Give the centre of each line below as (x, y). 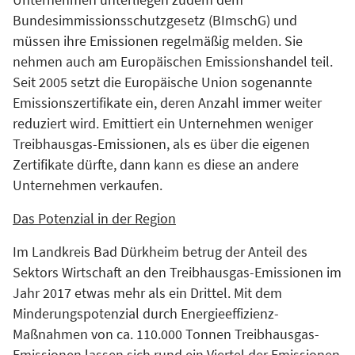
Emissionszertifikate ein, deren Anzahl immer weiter (167, 103)
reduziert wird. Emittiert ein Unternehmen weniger (163, 123)
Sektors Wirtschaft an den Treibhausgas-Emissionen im (177, 272)
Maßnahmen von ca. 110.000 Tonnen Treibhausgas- (166, 334)
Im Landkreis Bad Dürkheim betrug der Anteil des (160, 252)
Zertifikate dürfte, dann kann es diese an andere (156, 164)
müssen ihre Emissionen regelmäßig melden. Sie (158, 41)
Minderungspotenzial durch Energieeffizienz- (146, 313)
